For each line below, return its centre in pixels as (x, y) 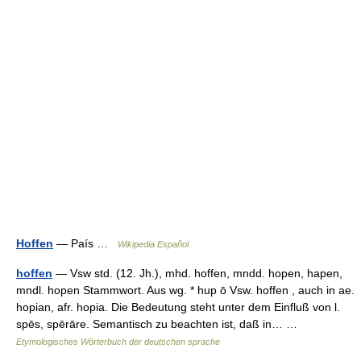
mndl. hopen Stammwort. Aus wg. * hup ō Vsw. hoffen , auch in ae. (185, 290)
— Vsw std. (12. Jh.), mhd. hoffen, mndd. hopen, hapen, (197, 273)
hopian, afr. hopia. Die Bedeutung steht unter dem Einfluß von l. (178, 307)
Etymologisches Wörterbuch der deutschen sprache (118, 342)
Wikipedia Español (153, 244)
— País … (85, 243)
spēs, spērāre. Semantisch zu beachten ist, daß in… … (160, 324)
